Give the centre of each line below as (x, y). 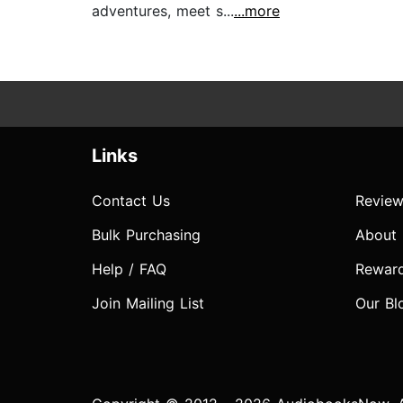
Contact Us (131, 201)
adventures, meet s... (163, 11)
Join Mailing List (148, 304)
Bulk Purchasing (146, 235)
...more (257, 11)
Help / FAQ (129, 269)
